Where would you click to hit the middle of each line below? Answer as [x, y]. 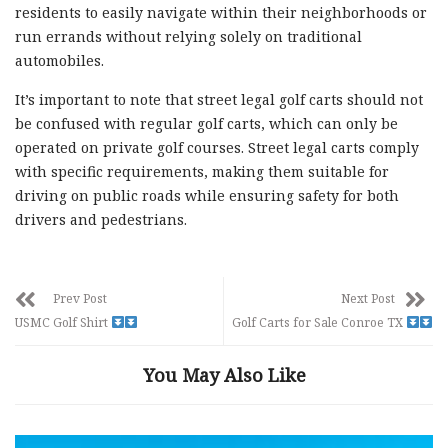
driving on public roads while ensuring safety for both [207, 195]
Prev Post [80, 298]
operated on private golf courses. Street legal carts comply [217, 147]
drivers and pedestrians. [101, 219]
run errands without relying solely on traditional [188, 36]
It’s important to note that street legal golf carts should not [219, 99]
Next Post [368, 298]
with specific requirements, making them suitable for [202, 171]
